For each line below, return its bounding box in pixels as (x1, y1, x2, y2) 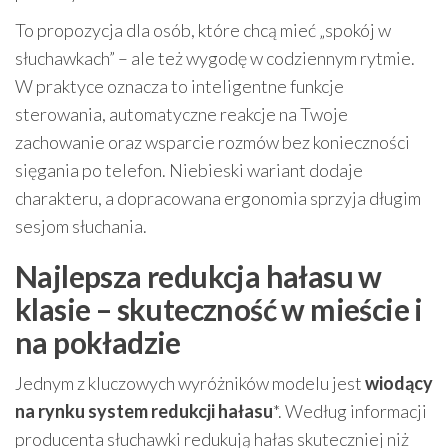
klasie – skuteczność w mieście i (15, 291, 423, 327)
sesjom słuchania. (15, 215, 147, 237)
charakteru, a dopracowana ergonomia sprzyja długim (15, 187, 421, 209)
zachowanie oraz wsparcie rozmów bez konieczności (15, 131, 410, 153)
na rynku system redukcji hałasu (15, 400, 273, 422)
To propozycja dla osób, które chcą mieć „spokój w (15, 19, 391, 41)
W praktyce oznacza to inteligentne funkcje (15, 75, 344, 97)
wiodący (365, 372, 433, 394)
